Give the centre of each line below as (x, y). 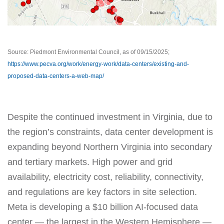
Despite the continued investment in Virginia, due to (110, 117)
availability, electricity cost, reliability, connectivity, (105, 177)
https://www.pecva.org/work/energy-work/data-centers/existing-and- (98, 64)
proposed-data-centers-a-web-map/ (56, 76)
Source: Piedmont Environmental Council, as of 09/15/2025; (88, 52)
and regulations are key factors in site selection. (102, 192)
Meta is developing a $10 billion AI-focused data (103, 207)
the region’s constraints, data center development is (110, 132)
